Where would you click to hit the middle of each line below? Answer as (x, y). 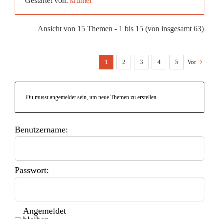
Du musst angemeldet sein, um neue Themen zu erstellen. (92, 97)
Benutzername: (41, 129)
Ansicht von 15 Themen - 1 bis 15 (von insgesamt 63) (121, 28)
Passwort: (32, 170)
